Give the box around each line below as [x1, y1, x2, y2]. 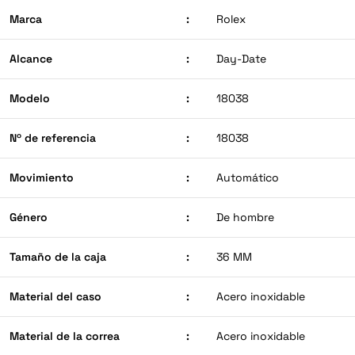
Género [10, 210, 48, 225]
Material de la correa [10, 329, 120, 344]
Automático [216, 170, 279, 185]
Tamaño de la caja [10, 250, 106, 265]
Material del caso [10, 289, 101, 304]
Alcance [10, 52, 52, 67]
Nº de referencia [10, 131, 96, 146]
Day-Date [216, 52, 266, 67]
